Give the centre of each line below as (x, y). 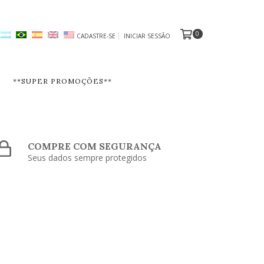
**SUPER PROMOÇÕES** (62, 81)
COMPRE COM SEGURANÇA (95, 146)
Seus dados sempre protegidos (88, 158)
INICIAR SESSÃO (147, 36)
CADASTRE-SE (96, 36)
